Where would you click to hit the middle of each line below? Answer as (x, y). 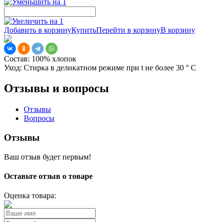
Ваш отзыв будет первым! (48, 157)
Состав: (17, 58)
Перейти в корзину (128, 30)
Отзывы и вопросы (56, 88)
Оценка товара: (30, 196)
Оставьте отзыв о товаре (48, 176)
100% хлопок (53, 58)
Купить (84, 30)
